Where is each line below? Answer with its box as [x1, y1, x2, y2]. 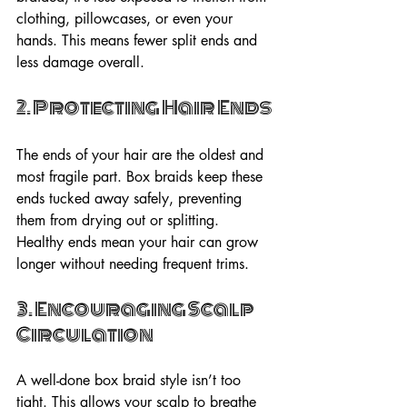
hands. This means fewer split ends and [16, 30, 262, 50]
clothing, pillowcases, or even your [16, 8, 237, 28]
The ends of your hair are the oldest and [16, 144, 268, 164]
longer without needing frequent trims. [16, 253, 249, 273]
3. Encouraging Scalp [16, 294, 256, 323]
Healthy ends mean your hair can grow [16, 232, 263, 252]
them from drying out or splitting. [16, 210, 223, 230]
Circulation [16, 320, 154, 349]
